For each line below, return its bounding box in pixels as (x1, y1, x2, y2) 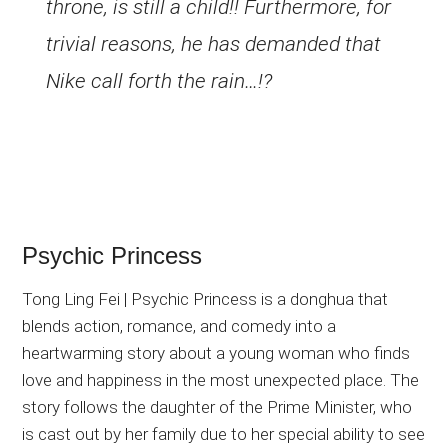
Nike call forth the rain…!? (46, 68, 273, 93)
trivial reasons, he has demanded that (46, 31, 382, 56)
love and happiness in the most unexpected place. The (22, 369, 420, 390)
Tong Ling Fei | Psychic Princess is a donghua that (22, 288, 389, 309)
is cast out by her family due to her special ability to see (22, 423, 426, 444)
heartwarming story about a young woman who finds (22, 342, 411, 363)
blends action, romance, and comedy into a (22, 315, 337, 336)
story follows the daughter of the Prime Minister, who (22, 396, 413, 417)
